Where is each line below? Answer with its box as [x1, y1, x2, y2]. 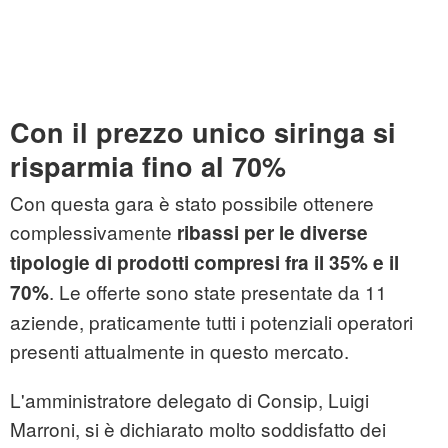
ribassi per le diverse [172, 219, 368, 247]
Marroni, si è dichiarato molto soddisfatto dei [10, 415, 386, 443]
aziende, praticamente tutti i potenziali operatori [10, 308, 413, 336]
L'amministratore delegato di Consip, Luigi [10, 386, 369, 414]
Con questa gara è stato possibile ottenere [10, 189, 374, 217]
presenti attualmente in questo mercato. [10, 337, 349, 365]
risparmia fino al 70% [10, 147, 286, 186]
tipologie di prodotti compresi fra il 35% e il [10, 249, 399, 277]
